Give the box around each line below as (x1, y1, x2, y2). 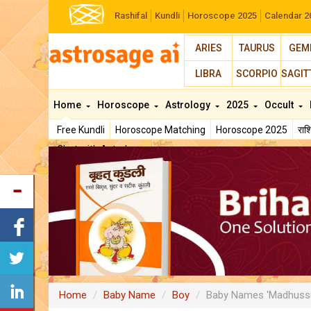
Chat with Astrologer (57, 144, 147, 155)
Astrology (165, 99, 212, 110)
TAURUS (238, 42, 275, 53)
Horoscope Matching (115, 124, 205, 135)
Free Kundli (57, 124, 105, 135)
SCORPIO (235, 68, 278, 79)
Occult (264, 99, 296, 110)
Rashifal (115, 10, 147, 21)
